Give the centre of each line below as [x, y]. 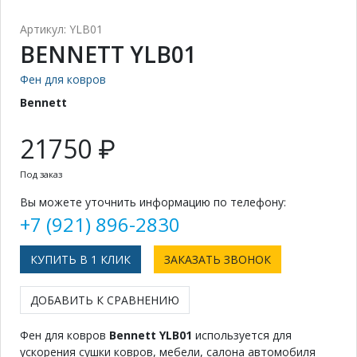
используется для [242, 335]
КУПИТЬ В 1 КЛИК [80, 259]
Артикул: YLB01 [61, 29]
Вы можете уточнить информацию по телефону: [153, 202]
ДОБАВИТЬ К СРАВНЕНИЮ [105, 300]
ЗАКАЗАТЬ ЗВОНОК [218, 259]
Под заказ [41, 174]
